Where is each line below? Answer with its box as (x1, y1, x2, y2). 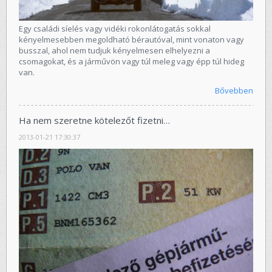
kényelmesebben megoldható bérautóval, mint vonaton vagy (19, 33, 244, 45)
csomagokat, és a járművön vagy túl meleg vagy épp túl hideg (19, 55, 244, 67)
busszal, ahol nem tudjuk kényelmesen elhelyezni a (19, 44, 210, 56)
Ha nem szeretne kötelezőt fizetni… (19, 114, 170, 126)
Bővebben (215, 84, 253, 96)
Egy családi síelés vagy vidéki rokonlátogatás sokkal (19, 22, 211, 34)
